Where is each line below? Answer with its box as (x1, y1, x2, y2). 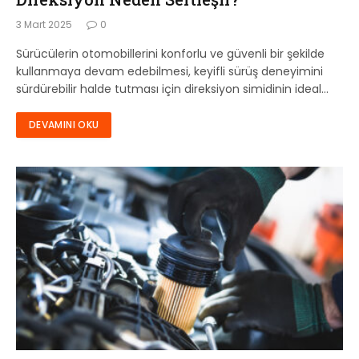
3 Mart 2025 (16, 17, 72, 31)
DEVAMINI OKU (29, 117, 99, 131)
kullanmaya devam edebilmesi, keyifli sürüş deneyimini (16, 63, 323, 79)
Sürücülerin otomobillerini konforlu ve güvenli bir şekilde (16, 45, 325, 62)
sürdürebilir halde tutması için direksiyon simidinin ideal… (16, 80, 329, 97)
